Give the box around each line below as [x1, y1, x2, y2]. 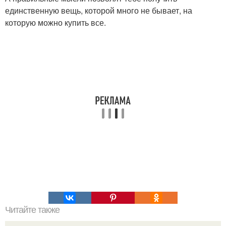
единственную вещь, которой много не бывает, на [5, 5, 192, 17]
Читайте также [5, 205, 60, 215]
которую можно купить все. [5, 17, 106, 29]
